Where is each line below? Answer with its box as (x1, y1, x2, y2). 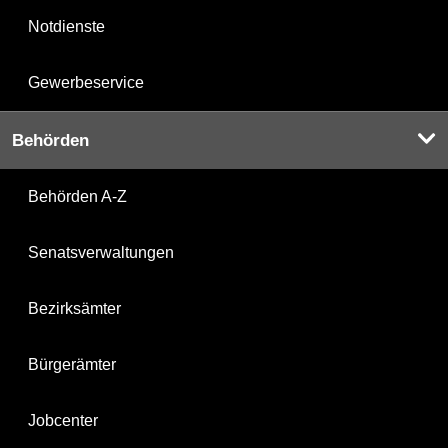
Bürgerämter (28, 356, 116, 374)
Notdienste (28, 18, 105, 36)
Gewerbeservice (28, 74, 144, 92)
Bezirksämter (28, 300, 121, 318)
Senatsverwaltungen (28, 244, 174, 262)
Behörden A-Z (28, 188, 127, 206)
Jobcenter (28, 412, 98, 430)
